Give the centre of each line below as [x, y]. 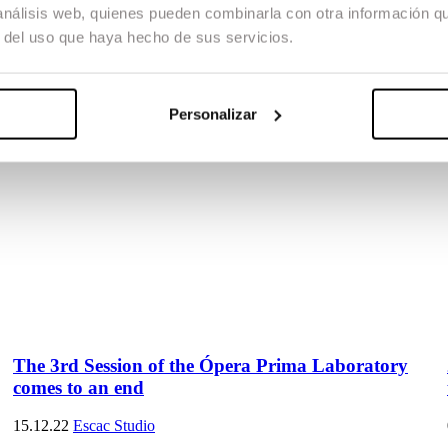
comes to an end [78, 387]
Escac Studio [114, 426]
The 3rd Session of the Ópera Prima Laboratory [210, 365]
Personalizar [212, 114]
